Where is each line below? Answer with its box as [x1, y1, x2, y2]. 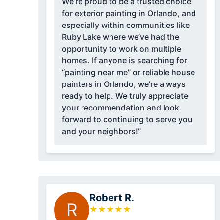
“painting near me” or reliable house [61, 67, 195, 78]
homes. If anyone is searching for [61, 55, 187, 66]
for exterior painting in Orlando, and [61, 8, 196, 19]
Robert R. [89, 192, 134, 204]
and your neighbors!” [61, 126, 141, 137]
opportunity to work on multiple [61, 44, 181, 54]
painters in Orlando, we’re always [61, 79, 186, 89]
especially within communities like [61, 20, 190, 30]
